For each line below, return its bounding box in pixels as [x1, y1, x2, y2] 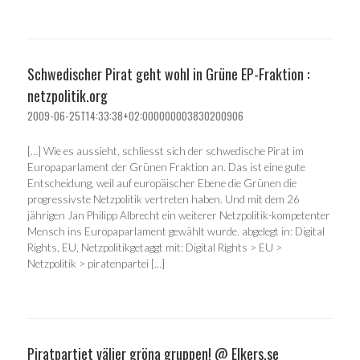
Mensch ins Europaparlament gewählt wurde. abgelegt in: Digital [27, 224, 325, 238]
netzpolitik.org [27, 85, 108, 107]
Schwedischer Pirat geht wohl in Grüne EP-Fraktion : [27, 63, 309, 85]
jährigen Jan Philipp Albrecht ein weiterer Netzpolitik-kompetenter [27, 208, 330, 222]
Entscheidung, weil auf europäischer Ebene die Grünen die [27, 176, 297, 190]
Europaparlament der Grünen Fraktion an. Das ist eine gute [27, 160, 305, 174]
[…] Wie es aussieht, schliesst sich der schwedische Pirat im [27, 144, 304, 157]
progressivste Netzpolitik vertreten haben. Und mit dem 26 [27, 192, 300, 206]
